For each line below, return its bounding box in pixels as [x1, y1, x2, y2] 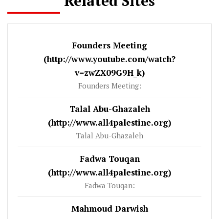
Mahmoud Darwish [71, 202, 148, 214]
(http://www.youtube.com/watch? [44, 53, 175, 65]
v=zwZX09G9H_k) [74, 66, 145, 78]
